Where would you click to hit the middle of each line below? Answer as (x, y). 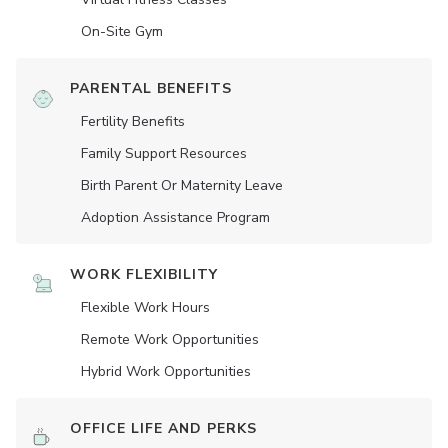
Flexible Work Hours (145, 307)
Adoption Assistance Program (175, 217)
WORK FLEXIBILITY (144, 274)
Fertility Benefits (133, 121)
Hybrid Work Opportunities (166, 371)
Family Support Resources (164, 153)
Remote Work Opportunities (170, 339)
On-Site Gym (122, 31)
